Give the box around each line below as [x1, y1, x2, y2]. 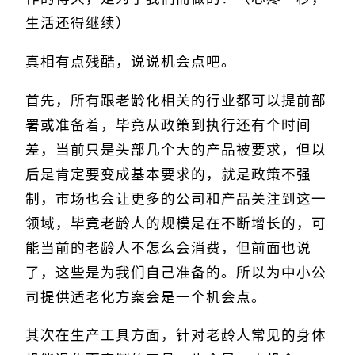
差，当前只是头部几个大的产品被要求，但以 [25, 141, 326, 158]
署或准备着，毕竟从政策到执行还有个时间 [25, 116, 311, 133]
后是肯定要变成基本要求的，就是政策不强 [25, 166, 311, 182]
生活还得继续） [25, 15, 131, 32]
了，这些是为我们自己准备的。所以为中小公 [25, 264, 326, 281]
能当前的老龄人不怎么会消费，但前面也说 [25, 239, 311, 256]
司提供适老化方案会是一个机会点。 [25, 288, 266, 305]
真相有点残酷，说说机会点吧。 [25, 53, 236, 70]
